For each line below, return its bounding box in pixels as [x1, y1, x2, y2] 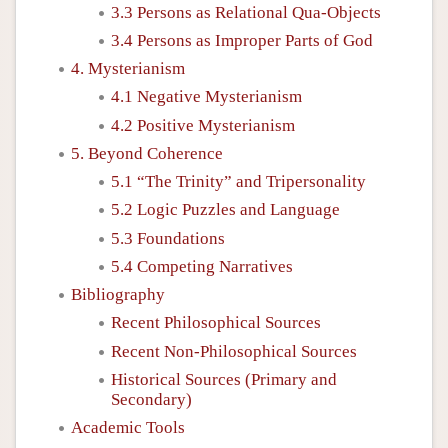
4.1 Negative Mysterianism [111, 87, 302, 107]
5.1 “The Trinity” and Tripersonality [111, 172, 366, 191]
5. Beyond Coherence [71, 143, 223, 163]
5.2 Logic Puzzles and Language [111, 200, 340, 220]
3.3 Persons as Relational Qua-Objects [111, 2, 381, 22]
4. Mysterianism [71, 59, 185, 78]
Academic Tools [71, 418, 185, 437]
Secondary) [111, 389, 192, 409]
